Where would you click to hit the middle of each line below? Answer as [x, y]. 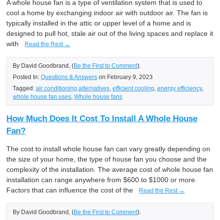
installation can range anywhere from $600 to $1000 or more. [102, 180]
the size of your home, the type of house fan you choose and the [107, 159]
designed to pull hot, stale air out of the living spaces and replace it [110, 34]
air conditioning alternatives [73, 88]
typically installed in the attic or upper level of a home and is [99, 23]
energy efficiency [180, 88]
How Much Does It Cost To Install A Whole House [102, 118]
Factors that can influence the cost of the [70, 190]
